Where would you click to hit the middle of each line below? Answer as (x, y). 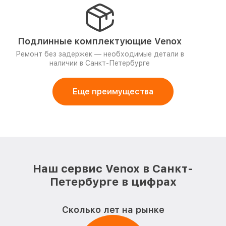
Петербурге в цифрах (113, 182)
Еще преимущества (113, 92)
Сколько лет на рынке (113, 210)
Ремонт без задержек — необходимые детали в (100, 54)
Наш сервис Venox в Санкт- (113, 168)
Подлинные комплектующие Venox (100, 41)
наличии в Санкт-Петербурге (100, 63)
